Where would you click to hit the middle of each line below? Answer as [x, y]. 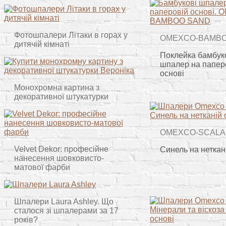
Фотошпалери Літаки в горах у [71, 35]
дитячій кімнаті [42, 44]
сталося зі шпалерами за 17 [66, 211]
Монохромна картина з [57, 88]
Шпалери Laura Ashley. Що [64, 202]
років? [26, 220]
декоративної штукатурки [61, 97]
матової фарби [42, 167]
